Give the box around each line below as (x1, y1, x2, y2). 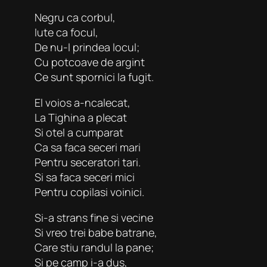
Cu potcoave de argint (35, 54, 145, 69)
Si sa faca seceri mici (35, 169, 135, 184)
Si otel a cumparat (35, 125, 123, 139)
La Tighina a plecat (35, 110, 127, 125)
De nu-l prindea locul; (35, 39, 139, 54)
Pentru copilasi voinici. (35, 184, 144, 199)
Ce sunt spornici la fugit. (35, 69, 154, 84)
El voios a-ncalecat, (35, 95, 131, 110)
